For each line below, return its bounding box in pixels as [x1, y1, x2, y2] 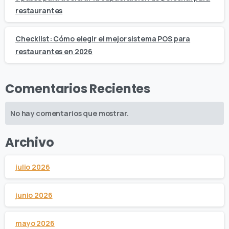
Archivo [5, 134, 54, 151]
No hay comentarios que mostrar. [10, 108, 129, 119]
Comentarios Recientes [5, 80, 150, 98]
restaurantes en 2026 [15, 47, 93, 57]
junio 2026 [15, 190, 53, 200]
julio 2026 [15, 162, 50, 172]
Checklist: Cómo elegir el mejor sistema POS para [15, 34, 191, 44]
